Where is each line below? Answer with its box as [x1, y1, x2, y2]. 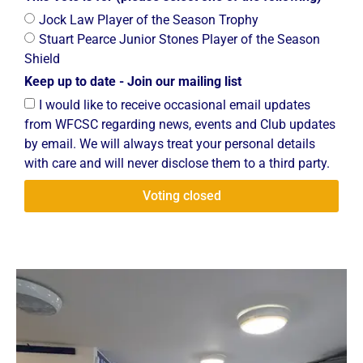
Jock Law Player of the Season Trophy [39, 11, 258, 28]
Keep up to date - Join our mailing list [24, 73, 241, 89]
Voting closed [142, 187, 221, 203]
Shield [24, 50, 60, 66]
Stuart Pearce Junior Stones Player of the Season [39, 31, 320, 47]
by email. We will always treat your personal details [24, 135, 315, 152]
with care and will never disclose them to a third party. [24, 155, 330, 171]
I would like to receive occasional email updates [39, 96, 310, 113]
